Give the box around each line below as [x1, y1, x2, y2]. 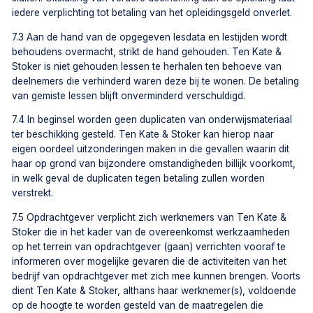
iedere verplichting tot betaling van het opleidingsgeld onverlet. [12, 6, 293, 18]
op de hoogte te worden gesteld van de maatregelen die [12, 300, 264, 312]
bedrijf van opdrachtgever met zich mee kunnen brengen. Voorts [12, 270, 301, 282]
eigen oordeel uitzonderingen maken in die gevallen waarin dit [12, 143, 290, 155]
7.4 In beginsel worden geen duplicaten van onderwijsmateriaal [12, 114, 293, 126]
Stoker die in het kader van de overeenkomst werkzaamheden [12, 226, 291, 238]
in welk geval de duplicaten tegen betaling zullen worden [12, 173, 265, 184]
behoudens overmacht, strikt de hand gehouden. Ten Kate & [12, 45, 282, 57]
